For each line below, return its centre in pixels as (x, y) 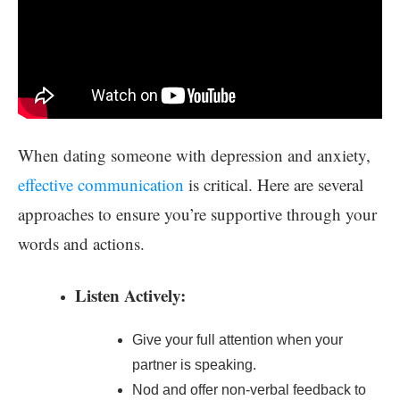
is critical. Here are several (274, 184)
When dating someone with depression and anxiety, (194, 154)
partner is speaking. (194, 364)
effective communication (101, 184)
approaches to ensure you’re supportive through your (197, 213)
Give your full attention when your (237, 339)
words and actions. (81, 243)
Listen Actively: (130, 295)
